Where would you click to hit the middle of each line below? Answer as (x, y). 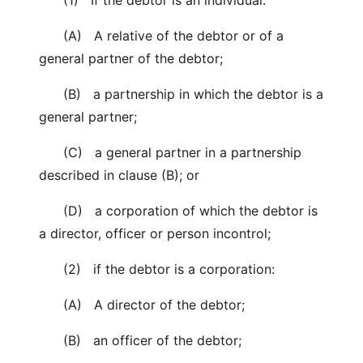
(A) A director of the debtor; (142, 305)
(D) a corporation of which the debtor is (178, 211)
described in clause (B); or (119, 175)
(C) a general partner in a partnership (170, 152)
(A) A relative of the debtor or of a (161, 36)
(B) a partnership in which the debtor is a (181, 94)
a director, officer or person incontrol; (155, 233)
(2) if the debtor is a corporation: (157, 269)
